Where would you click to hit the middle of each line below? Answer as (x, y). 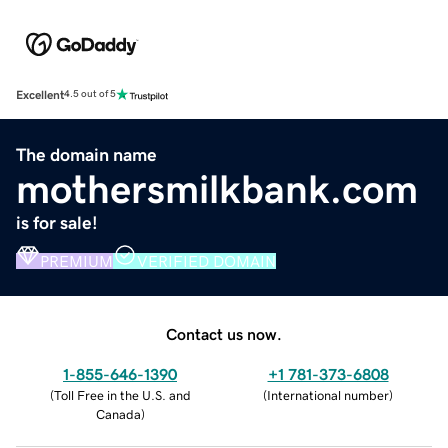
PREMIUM (76, 260)
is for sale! (57, 222)
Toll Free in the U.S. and (122, 395)
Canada (118, 414)
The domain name (86, 154)
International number (328, 395)
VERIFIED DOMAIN (206, 260)
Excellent (40, 94)
